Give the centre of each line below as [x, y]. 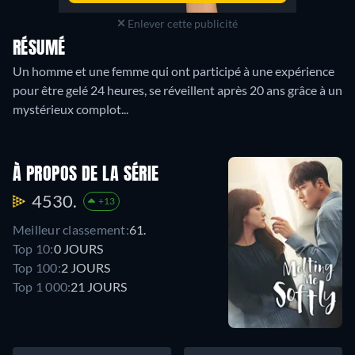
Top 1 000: [42, 287]
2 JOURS [85, 268]
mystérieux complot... [71, 109]
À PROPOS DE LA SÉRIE [86, 176]
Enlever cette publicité [182, 23]
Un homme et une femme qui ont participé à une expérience [174, 71]
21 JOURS [99, 287]
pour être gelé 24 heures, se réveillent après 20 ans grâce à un [177, 90]
